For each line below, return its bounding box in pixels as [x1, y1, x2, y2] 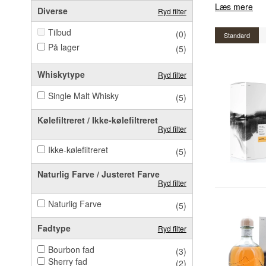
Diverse [37, 4, 68, 17]
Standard [224, 30, 250, 40]
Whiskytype [37, 68, 85, 80]
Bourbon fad [48, 243, 94, 255]
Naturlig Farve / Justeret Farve [37, 167, 160, 180]
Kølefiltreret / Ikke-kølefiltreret [37, 113, 158, 126]
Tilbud [48, 26, 71, 38]
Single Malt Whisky [48, 89, 119, 102]
